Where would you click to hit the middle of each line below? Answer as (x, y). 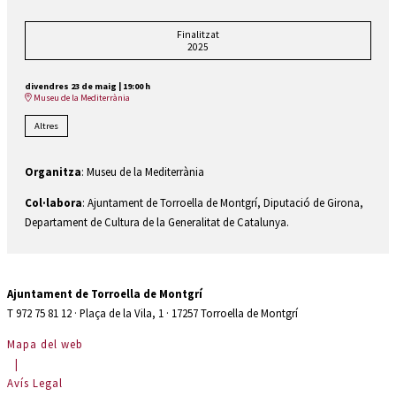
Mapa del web (45, 344)
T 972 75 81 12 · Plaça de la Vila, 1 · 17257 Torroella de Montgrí (152, 313)
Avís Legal (35, 383)
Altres (46, 126)
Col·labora (53, 202)
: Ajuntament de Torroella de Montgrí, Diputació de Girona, (223, 202)
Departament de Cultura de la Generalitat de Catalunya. (157, 221)
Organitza (53, 172)
